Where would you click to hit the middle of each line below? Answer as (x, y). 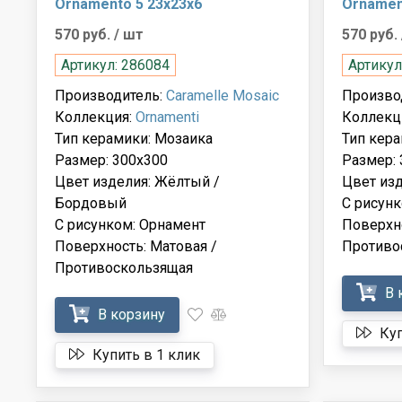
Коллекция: (95, 117)
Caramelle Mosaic (223, 95)
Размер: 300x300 (111, 160)
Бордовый (91, 203)
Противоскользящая (124, 267)
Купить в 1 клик (144, 354)
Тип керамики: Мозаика (134, 138)
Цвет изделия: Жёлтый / (137, 181)
